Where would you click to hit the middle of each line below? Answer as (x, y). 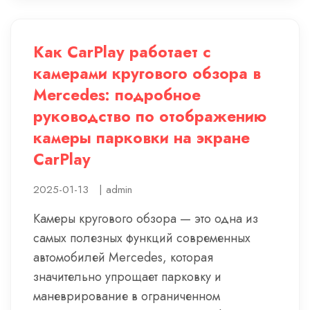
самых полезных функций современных (142, 238)
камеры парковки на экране (142, 138)
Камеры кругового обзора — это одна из (146, 219)
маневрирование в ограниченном (127, 296)
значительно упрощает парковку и (127, 277)
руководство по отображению (150, 116)
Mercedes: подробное (117, 95)
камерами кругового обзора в (147, 73)
